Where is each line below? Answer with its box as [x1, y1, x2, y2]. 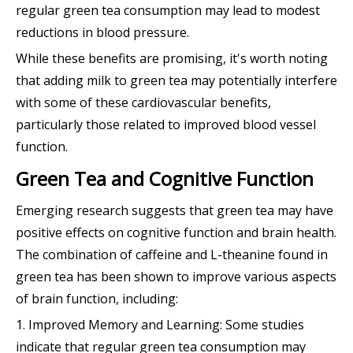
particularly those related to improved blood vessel [16, 116, 316, 134]
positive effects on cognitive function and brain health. [16, 224, 336, 242]
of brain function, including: [16, 290, 178, 308]
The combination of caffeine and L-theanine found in [16, 246, 328, 264]
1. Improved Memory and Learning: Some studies [16, 316, 304, 334]
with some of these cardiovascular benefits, [16, 94, 271, 112]
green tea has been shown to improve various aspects [16, 268, 336, 286]
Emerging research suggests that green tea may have [16, 202, 333, 220]
